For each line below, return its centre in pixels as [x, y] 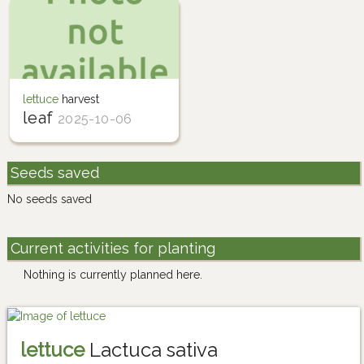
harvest [78, 99]
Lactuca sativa [151, 350]
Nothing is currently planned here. [113, 275]
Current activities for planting [113, 249]
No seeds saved [50, 199]
